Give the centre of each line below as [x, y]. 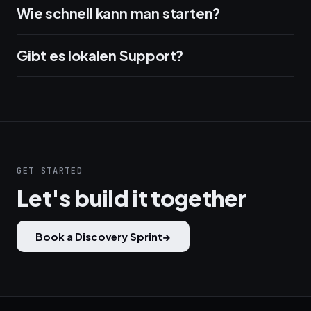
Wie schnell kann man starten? [119, 13]
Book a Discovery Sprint [99, 236]
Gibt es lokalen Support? [100, 55]
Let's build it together [132, 198]
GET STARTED [50, 171]
